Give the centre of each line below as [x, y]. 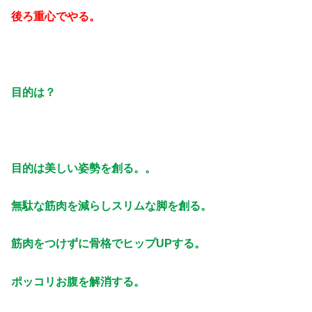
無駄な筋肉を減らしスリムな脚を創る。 [112, 205]
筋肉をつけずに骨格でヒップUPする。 [109, 243]
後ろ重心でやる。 [56, 16]
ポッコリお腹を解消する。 [78, 281]
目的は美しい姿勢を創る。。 [84, 167]
